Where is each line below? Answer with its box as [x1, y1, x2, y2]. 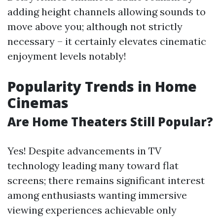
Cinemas [7, 93, 69, 112]
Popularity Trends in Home [7, 77, 197, 96]
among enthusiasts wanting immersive [7, 189, 187, 201]
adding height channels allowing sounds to [7, 5, 206, 18]
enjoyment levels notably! [7, 50, 126, 62]
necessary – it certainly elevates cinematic [7, 35, 206, 47]
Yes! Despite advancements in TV [7, 145, 161, 157]
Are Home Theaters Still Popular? [7, 113, 213, 130]
